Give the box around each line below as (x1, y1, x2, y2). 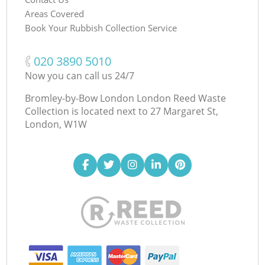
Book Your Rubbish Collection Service (25, 21, 177, 34)
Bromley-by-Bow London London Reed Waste (25, 91, 227, 105)
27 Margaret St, (150, 104, 219, 118)
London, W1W (25, 117, 88, 131)
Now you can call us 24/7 (25, 69, 135, 82)
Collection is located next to (25, 104, 148, 118)
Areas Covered (25, 7, 85, 20)
